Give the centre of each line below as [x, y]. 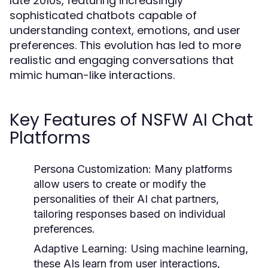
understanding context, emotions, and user [125, 30]
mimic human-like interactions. [92, 75]
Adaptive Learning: [80, 249]
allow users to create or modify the [120, 184]
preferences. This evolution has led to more [125, 45]
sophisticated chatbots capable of [103, 15]
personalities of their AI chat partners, [126, 199]
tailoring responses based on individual [130, 214]
